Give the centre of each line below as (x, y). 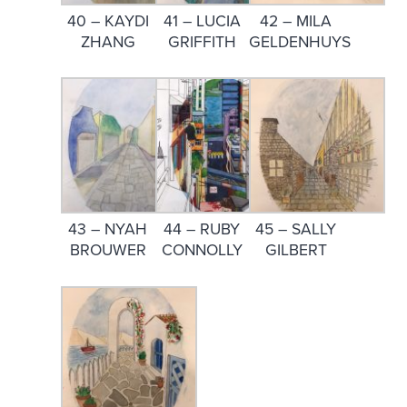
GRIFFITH (202, 42)
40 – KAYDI (108, 21)
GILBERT (296, 251)
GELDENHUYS (300, 42)
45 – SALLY (296, 230)
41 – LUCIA (202, 21)
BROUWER (108, 251)
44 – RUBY (202, 230)
